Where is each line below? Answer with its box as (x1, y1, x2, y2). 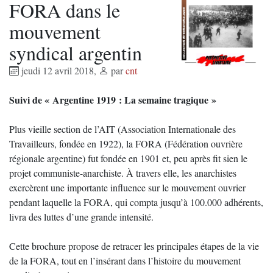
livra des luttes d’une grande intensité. (9, 210, 154, 223)
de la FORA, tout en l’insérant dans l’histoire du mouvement (9, 254, 241, 267)
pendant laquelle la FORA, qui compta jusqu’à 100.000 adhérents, (9, 196, 263, 208)
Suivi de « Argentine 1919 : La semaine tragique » (9, 93, 216, 107)
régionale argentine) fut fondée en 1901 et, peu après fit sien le (9, 152, 247, 165)
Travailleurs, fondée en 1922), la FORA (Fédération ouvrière (9, 137, 243, 150)
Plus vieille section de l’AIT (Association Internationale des (9, 122, 236, 135)
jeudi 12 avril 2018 (19, 64, 94, 77)
